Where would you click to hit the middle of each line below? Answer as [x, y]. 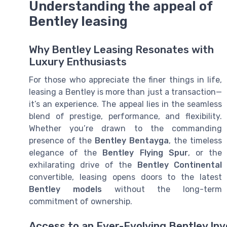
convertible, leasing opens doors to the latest [125, 177]
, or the [205, 153]
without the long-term [162, 190]
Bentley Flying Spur [145, 153]
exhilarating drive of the [83, 165]
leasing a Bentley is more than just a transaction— [125, 92]
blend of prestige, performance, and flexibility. [125, 117]
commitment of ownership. [81, 202]
